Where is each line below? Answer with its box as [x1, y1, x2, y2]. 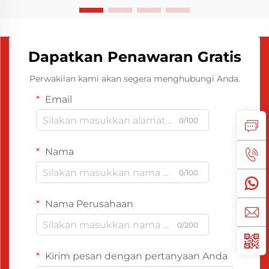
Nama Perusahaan [43, 198, 133, 210]
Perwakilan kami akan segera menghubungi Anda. [29, 73, 240, 84]
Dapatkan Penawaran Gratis [28, 48, 241, 65]
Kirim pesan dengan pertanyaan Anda [43, 250, 228, 262]
